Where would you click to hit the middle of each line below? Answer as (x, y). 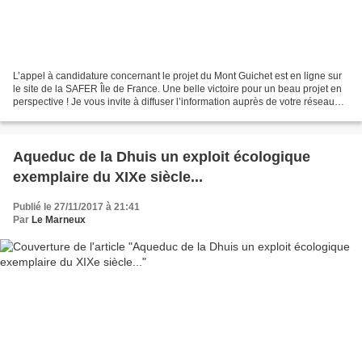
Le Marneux (59, 219)
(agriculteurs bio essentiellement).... (91, 114)
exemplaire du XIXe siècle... (108, 177)
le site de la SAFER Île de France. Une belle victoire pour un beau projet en (177, 88)
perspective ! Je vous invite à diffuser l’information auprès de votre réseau (174, 101)
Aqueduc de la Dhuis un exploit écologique (162, 156)
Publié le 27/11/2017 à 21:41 (76, 206)
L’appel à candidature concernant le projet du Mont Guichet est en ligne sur (177, 76)
